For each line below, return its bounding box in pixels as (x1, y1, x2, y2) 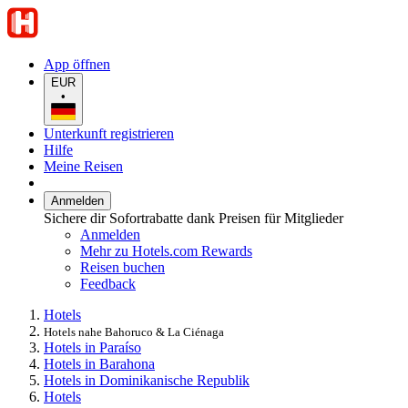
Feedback (80, 275, 136, 291)
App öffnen (44, 56, 110, 72)
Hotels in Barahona (44, 355, 155, 372)
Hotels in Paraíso (44, 339, 141, 355)
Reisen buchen (80, 259, 165, 275)
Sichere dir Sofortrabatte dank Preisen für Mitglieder (44, 209, 343, 226)
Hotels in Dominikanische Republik (44, 372, 250, 388)
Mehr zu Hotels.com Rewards (80, 242, 252, 259)
